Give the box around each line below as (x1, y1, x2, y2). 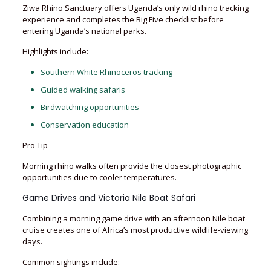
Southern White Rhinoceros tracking (40, 67, 172, 77)
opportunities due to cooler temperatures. (22, 172, 177, 183)
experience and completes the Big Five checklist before (22, 14, 224, 25)
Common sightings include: (22, 256, 120, 267)
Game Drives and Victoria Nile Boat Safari (22, 192, 195, 204)
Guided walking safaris (40, 84, 125, 95)
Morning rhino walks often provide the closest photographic (22, 160, 241, 171)
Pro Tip (22, 140, 48, 151)
